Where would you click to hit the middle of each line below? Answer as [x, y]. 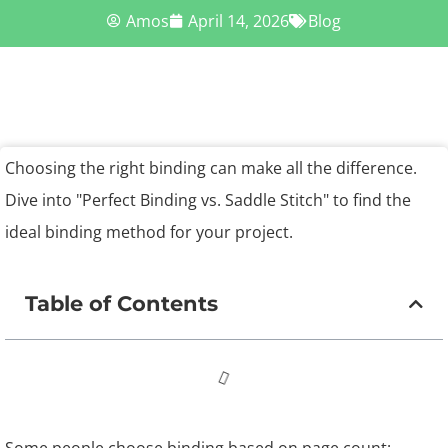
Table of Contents [121, 303]
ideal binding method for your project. [149, 232]
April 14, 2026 [238, 21]
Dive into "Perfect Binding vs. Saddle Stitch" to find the [208, 200]
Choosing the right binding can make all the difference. [211, 168]
